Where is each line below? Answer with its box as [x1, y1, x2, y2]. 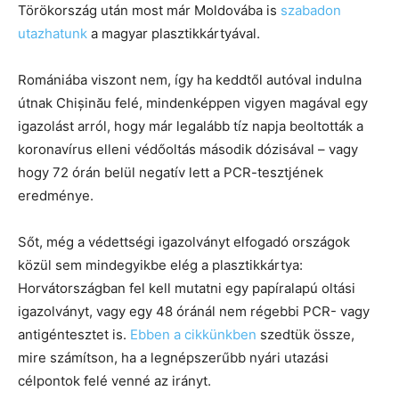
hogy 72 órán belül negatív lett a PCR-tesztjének [18, 163, 323, 181]
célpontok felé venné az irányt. [18, 371, 211, 389]
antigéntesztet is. [18, 325, 130, 343]
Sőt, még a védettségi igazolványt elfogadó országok [18, 232, 350, 250]
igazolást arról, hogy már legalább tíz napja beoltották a [18, 117, 363, 134]
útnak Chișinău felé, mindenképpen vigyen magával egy [18, 94, 368, 111]
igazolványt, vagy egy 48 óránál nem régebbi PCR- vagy [18, 302, 370, 320]
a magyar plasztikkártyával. [87, 24, 260, 42]
